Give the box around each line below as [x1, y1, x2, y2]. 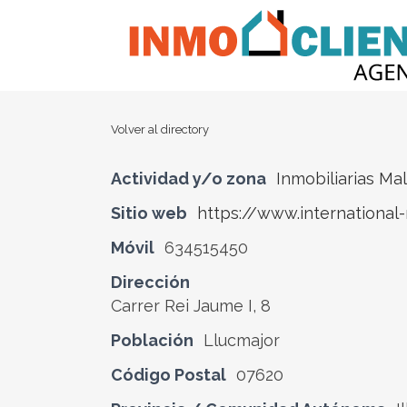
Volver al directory [111, 123, 209, 136]
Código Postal [111, 365, 226, 384]
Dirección [111, 273, 190, 292]
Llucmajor [203, 331, 280, 350]
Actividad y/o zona [111, 169, 266, 188]
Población [111, 331, 194, 350]
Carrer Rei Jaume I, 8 [111, 296, 271, 315]
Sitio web [111, 203, 187, 223]
